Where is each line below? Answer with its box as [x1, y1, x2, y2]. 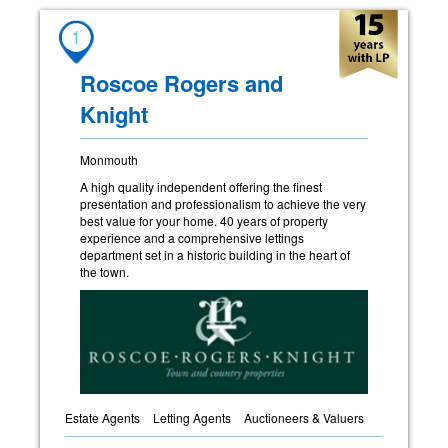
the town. [80, 262, 129, 280]
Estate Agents [65, 408, 140, 426]
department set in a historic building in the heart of [80, 245, 350, 263]
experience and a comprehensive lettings [80, 228, 304, 246]
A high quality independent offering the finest [80, 177, 322, 195]
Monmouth [80, 150, 138, 168]
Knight [80, 97, 148, 130]
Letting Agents [153, 408, 231, 426]
